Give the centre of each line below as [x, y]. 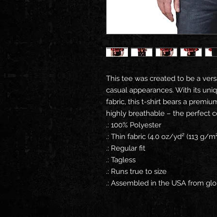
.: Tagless [121, 160]
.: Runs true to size [136, 171]
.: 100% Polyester [134, 125]
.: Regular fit [126, 148]
